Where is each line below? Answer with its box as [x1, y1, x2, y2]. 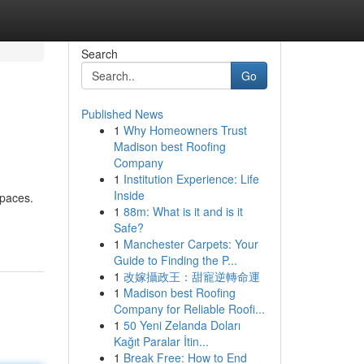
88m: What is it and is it [123, 203, 243, 219]
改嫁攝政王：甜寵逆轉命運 [123, 268, 260, 284]
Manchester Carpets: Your [123, 236, 258, 252]
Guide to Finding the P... [113, 252, 237, 268]
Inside [113, 187, 145, 203]
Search [80, 45, 118, 62]
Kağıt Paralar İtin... [113, 333, 209, 349]
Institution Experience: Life [123, 171, 259, 187]
